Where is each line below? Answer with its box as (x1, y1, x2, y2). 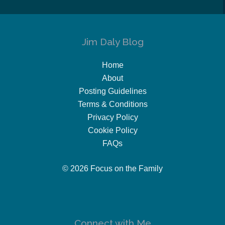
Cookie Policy (87, 126, 138, 135)
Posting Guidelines (78, 86, 147, 95)
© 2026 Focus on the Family (62, 164, 163, 173)
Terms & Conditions (77, 99, 148, 108)
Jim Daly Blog (81, 36, 144, 47)
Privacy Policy (87, 113, 138, 122)
